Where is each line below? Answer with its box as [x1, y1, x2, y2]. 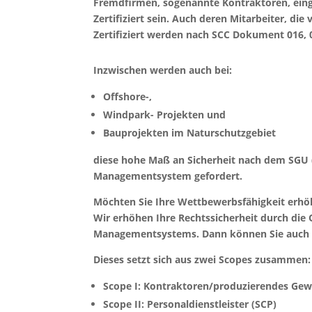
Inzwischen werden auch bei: [93, 63, 233, 77]
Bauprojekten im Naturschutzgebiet [103, 126, 276, 140]
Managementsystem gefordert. [93, 169, 243, 183]
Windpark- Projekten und [103, 108, 226, 122]
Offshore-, [103, 90, 153, 104]
